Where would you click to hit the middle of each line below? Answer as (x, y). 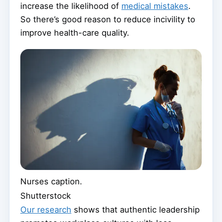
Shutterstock (46, 196)
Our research (46, 210)
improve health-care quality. (75, 32)
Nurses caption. (51, 182)
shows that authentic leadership (136, 210)
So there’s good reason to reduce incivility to (108, 19)
